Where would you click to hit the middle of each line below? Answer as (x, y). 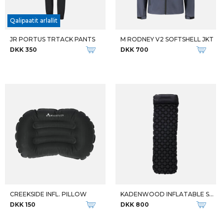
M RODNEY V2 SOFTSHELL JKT (167, 39)
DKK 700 (134, 50)
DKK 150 (23, 204)
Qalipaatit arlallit (34, 20)
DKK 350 (23, 50)
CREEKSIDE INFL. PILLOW (48, 194)
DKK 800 (135, 204)
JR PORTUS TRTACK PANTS (53, 39)
